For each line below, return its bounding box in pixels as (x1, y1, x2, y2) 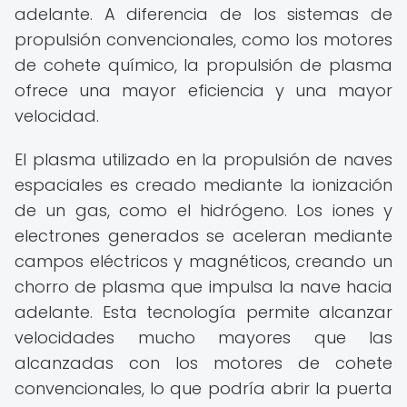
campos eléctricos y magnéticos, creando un (15, 250, 392, 273)
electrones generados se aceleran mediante (15, 224, 392, 247)
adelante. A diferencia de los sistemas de (15, 3, 392, 25)
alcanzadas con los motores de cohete (15, 352, 392, 374)
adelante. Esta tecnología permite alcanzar (15, 301, 392, 323)
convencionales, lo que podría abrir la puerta (15, 377, 392, 400)
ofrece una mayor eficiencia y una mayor (15, 79, 392, 102)
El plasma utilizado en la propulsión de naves (15, 148, 392, 171)
